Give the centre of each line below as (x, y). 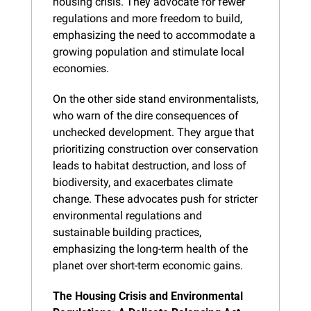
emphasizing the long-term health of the (150, 249)
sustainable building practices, (127, 232)
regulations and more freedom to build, (148, 18)
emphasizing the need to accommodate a (154, 35)
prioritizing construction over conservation (155, 149)
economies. (81, 68)
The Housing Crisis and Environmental (148, 296)
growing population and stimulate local (149, 51)
